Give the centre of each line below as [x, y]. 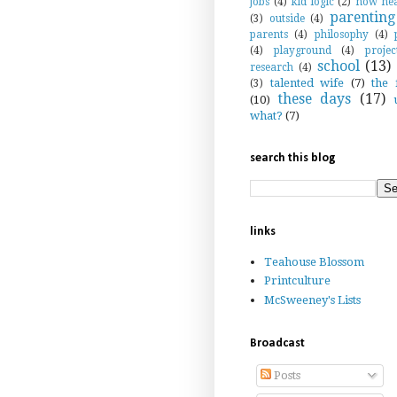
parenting [362, 17]
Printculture [298, 281]
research [272, 67]
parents [269, 34]
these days [315, 98]
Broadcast [277, 344]
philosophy [341, 34]
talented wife [307, 82]
